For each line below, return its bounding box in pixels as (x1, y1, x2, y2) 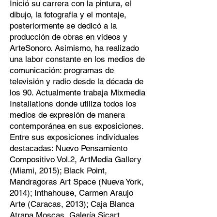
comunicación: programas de (10, 65, 114, 75)
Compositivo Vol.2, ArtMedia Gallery (10, 155, 141, 164)
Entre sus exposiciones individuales (10, 132, 139, 142)
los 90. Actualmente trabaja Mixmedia (10, 88, 145, 97)
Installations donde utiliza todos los (10, 99, 137, 108)
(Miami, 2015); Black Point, (10, 166, 107, 175)
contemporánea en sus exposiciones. (10, 121, 143, 131)
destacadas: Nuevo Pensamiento (10, 143, 127, 153)
